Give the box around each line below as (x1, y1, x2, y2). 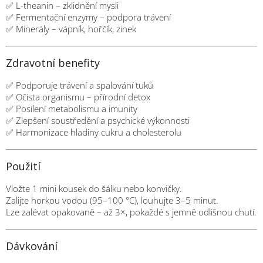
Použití (6, 159, 41, 173)
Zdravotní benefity (6, 55, 100, 70)
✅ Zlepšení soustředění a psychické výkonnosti (6, 114, 190, 126)
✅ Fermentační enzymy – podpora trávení (6, 11, 171, 23)
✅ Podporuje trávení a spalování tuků (6, 79, 153, 91)
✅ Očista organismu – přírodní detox (6, 90, 150, 103)
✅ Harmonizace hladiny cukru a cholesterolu (6, 126, 181, 138)
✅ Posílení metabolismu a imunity (6, 102, 137, 114)
